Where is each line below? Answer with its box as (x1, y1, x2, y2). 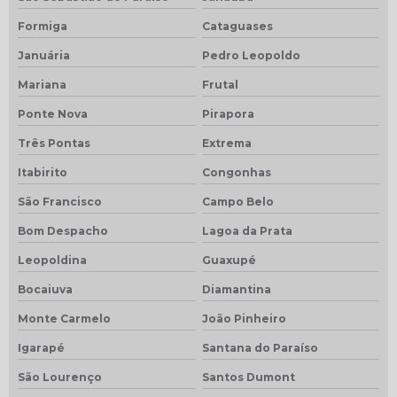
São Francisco (18, 194, 102, 208)
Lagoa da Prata (201, 223, 292, 237)
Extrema (201, 136, 252, 150)
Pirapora (201, 106, 254, 121)
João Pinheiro (201, 311, 286, 325)
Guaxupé (201, 253, 256, 267)
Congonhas (201, 165, 271, 179)
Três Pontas (18, 136, 90, 150)
